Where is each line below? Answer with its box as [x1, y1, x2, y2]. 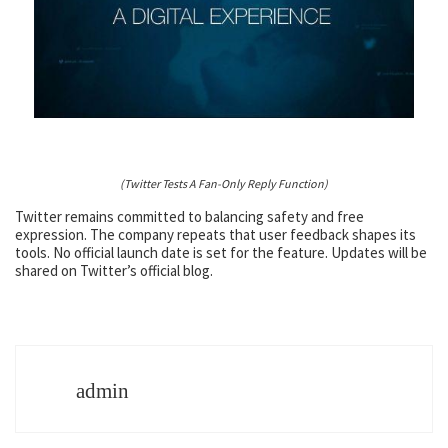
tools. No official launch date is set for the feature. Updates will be [15, 242, 427, 262]
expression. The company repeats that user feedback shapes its [15, 224, 416, 244]
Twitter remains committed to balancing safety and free [15, 206, 364, 226]
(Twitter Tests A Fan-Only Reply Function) [120, 175, 328, 191]
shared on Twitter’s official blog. [15, 260, 213, 280]
